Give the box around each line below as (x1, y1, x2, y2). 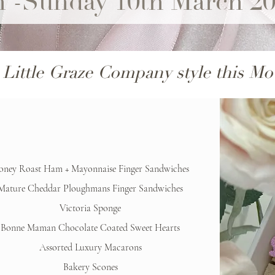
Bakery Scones (63, 261, 118, 273)
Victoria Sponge (60, 202, 122, 214)
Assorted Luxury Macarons (39, 241, 142, 254)
